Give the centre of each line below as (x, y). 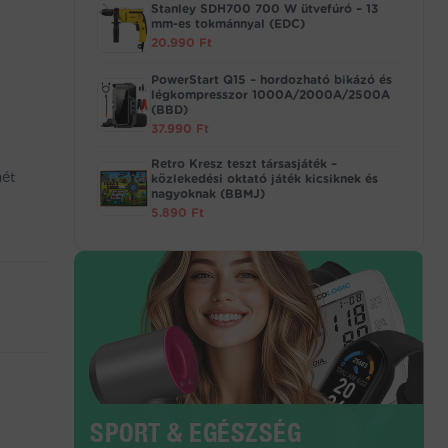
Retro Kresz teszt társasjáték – (244, 163)
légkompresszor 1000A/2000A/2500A (270, 94)
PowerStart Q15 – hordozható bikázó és (271, 79)
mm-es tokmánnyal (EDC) (228, 23)
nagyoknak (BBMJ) (208, 193)
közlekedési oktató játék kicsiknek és (264, 178)
